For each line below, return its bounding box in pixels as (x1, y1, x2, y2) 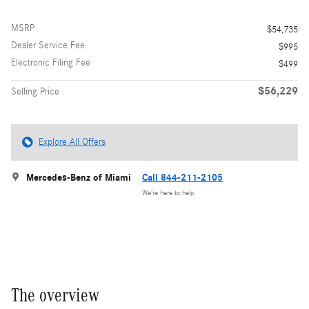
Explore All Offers (39, 136, 106, 148)
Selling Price (11, 86, 59, 97)
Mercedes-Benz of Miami (26, 171, 131, 183)
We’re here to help (142, 189, 194, 198)
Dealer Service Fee (11, 39, 85, 51)
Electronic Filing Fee (11, 57, 90, 68)
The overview (11, 284, 99, 306)
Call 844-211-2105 (142, 171, 223, 183)
